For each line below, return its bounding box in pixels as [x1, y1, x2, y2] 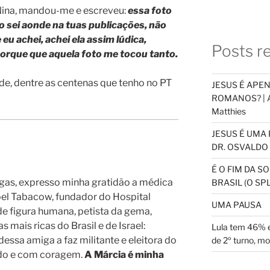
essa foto [128, 5, 172, 17]
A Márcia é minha [84, 249, 164, 261]
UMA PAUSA [211, 199, 262, 210]
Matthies [211, 106, 246, 117]
